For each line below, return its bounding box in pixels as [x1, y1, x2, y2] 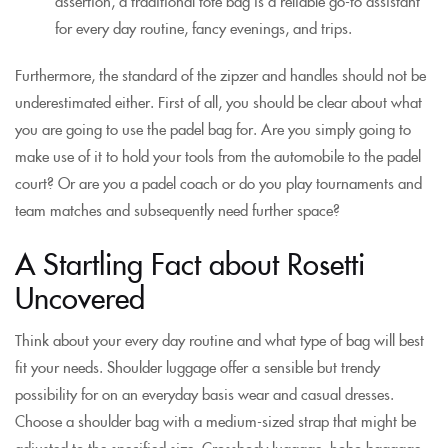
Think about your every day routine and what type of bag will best [15, 328, 424, 350]
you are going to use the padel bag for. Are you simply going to [15, 118, 411, 139]
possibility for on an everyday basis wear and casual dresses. [15, 382, 394, 404]
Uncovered [15, 276, 145, 317]
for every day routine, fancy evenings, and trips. [55, 17, 352, 38]
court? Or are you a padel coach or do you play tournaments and [15, 172, 422, 193]
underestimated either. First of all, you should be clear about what [15, 91, 422, 112]
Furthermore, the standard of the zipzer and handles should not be [15, 64, 426, 85]
